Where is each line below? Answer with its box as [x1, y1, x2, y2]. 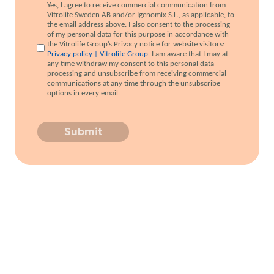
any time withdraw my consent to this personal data [47, 60, 214, 68]
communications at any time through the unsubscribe [47, 80, 220, 88]
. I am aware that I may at [148, 50, 228, 59]
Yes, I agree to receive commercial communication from [47, 1, 226, 10]
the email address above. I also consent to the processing [47, 21, 230, 29]
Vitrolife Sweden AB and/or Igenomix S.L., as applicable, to [47, 11, 234, 20]
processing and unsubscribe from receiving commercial [47, 70, 226, 78]
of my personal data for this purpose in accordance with [47, 31, 229, 39]
